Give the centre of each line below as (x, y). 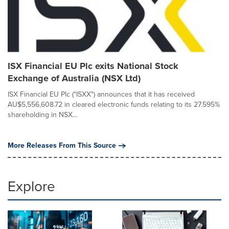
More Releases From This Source (62, 145)
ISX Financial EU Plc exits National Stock (93, 66)
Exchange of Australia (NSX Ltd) (74, 78)
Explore (31, 186)
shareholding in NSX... (42, 115)
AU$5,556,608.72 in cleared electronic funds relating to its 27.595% (114, 105)
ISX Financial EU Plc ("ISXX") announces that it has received (101, 94)
